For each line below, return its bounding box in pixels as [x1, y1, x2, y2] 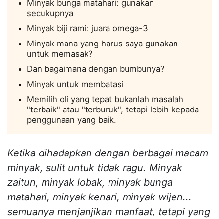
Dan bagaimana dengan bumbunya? [27, 64, 165, 74]
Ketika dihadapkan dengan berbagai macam [7, 147, 208, 159]
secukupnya [27, 8, 73, 18]
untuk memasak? [27, 48, 93, 59]
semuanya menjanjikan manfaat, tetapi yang [7, 205, 210, 218]
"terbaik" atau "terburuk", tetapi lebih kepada [27, 104, 199, 114]
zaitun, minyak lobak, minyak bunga [7, 176, 173, 188]
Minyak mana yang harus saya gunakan [27, 38, 178, 48]
